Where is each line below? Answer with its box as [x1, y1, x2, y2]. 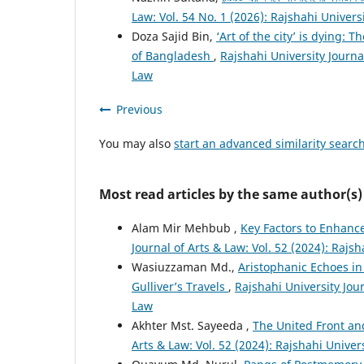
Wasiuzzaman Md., [132, 258, 238, 275]
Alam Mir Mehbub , [132, 219, 240, 236]
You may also [99, 135, 174, 151]
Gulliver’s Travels [132, 278, 228, 294]
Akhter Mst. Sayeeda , [132, 317, 253, 333]
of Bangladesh [132, 47, 214, 63]
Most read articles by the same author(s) [99, 184, 362, 203]
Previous [116, 101, 162, 117]
